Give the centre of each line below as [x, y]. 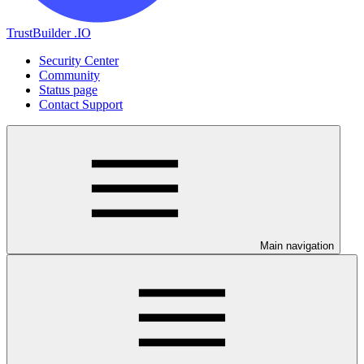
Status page [68, 90]
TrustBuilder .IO [49, 33]
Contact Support [81, 104]
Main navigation [297, 246]
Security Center [79, 61]
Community [69, 75]
